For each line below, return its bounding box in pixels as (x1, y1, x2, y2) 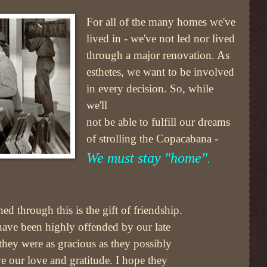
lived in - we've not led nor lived (86, 32, 235, 45)
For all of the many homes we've (86, 15, 236, 29)
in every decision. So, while (86, 82, 214, 95)
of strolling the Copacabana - (86, 132, 219, 145)
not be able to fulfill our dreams (86, 116, 231, 129)
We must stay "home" (86, 150, 208, 166)
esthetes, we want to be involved (86, 66, 235, 79)
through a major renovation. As (86, 49, 230, 62)
